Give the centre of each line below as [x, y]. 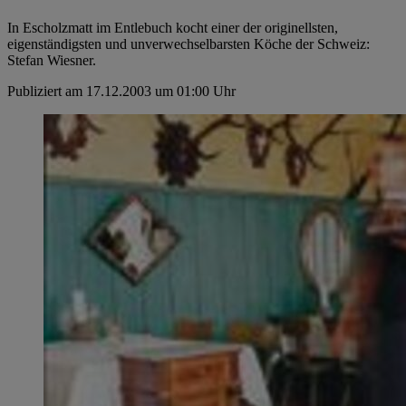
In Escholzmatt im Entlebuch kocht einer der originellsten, [173, 28]
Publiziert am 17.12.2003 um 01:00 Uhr [121, 92]
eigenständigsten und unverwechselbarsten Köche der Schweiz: [188, 44]
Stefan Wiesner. [52, 61]
